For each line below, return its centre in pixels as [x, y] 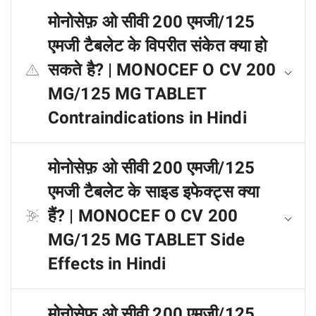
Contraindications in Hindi [147, 118]
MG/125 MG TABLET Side [146, 240]
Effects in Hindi [107, 264]
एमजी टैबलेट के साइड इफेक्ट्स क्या [154, 192]
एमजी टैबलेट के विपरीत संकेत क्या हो [158, 46]
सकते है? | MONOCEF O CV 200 [162, 70]
